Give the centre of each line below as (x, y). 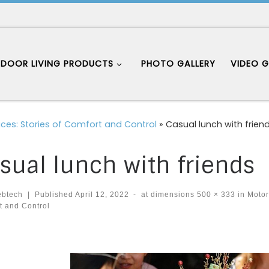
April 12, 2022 (102, 194)
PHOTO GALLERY (179, 64)
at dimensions (168, 194)
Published (55, 194)
